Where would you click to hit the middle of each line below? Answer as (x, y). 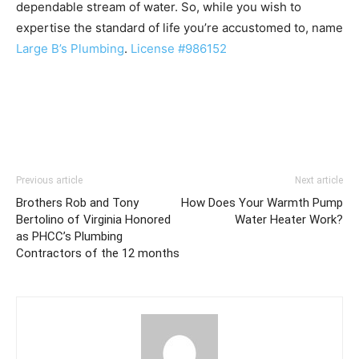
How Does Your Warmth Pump (262, 203)
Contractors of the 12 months (98, 253)
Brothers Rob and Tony (77, 203)
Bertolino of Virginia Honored (93, 220)
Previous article (49, 180)
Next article (319, 180)
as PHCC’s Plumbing (69, 236)
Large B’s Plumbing (70, 48)
